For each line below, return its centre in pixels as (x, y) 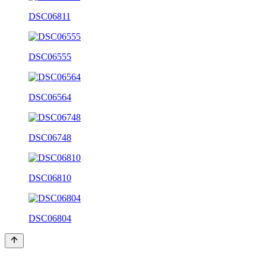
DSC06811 (50, 16)
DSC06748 (50, 137)
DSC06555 (50, 56)
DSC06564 (50, 97)
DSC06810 (50, 178)
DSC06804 (50, 218)
